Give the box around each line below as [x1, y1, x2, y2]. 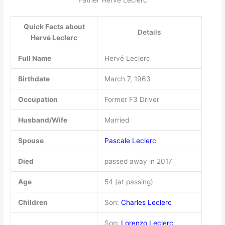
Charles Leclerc [121, 198, 172, 206]
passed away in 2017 [104, 157, 172, 165]
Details [138, 28, 162, 36]
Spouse [18, 136, 44, 145]
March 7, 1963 [104, 74, 151, 83]
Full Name [18, 54, 51, 62]
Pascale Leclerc [104, 136, 156, 145]
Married [104, 116, 129, 124]
